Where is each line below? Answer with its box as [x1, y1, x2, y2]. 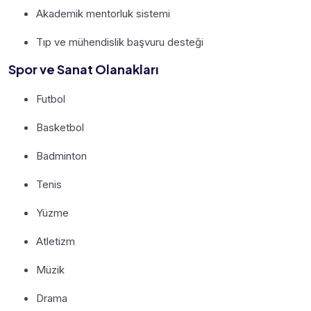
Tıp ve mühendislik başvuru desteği [36, 35, 203, 49]
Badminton [36, 149, 87, 162]
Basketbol [36, 120, 84, 134]
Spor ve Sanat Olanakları [8, 60, 158, 77]
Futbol [36, 92, 65, 106]
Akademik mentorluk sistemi [36, 6, 170, 20]
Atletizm [36, 234, 75, 248]
